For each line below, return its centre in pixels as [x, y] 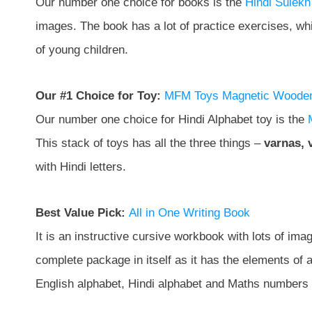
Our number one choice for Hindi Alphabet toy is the [172, 119]
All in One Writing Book [189, 212]
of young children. [82, 49]
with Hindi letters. [81, 166]
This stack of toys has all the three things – [150, 143]
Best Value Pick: [82, 212]
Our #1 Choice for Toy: [98, 95]
